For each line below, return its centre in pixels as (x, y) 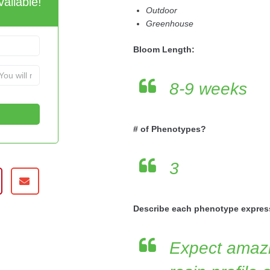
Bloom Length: (164, 49)
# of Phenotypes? (169, 129)
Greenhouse (169, 24)
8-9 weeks (208, 89)
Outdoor (161, 10)
